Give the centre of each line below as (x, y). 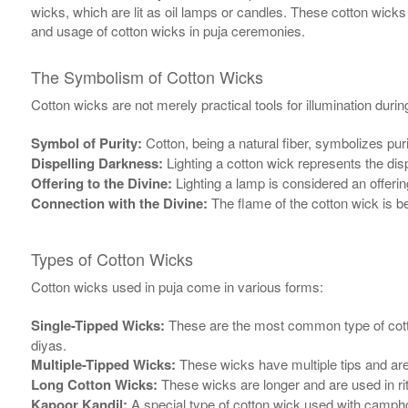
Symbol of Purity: (86, 143)
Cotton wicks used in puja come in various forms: (177, 287)
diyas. (48, 345)
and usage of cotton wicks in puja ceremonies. (168, 31)
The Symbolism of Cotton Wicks (147, 77)
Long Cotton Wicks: (94, 385)
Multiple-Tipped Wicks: (103, 365)
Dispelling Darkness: (97, 163)
